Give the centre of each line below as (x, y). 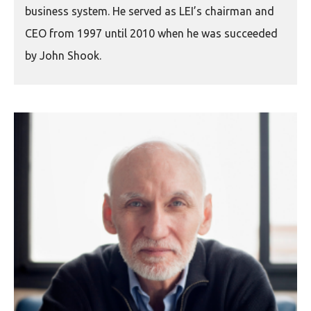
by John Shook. (63, 56)
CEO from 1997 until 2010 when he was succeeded (151, 34)
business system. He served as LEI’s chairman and (150, 11)
